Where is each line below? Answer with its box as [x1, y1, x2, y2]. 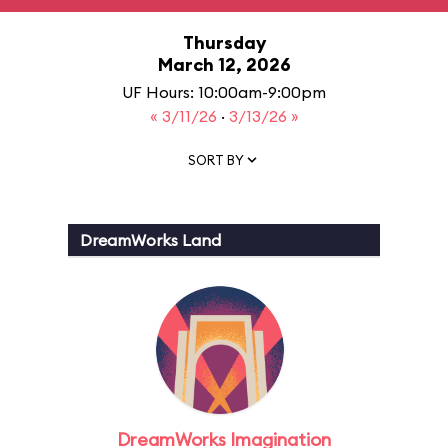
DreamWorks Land [80, 230, 221, 250]
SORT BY [188, 151, 244, 168]
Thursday [182, 31, 266, 54]
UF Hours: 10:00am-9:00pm [122, 82, 326, 102]
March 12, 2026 [157, 53, 291, 76]
